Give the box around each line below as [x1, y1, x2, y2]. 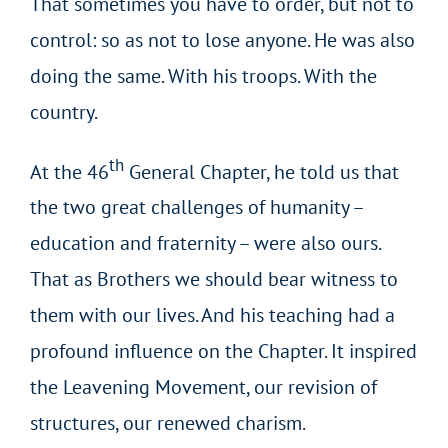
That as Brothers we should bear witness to [29, 266, 398, 293]
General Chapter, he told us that [123, 158, 399, 185]
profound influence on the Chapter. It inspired [29, 338, 417, 365]
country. [29, 98, 98, 125]
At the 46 [29, 158, 109, 185]
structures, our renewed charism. [29, 410, 306, 437]
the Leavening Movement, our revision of [29, 374, 377, 401]
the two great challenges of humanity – [29, 194, 363, 221]
